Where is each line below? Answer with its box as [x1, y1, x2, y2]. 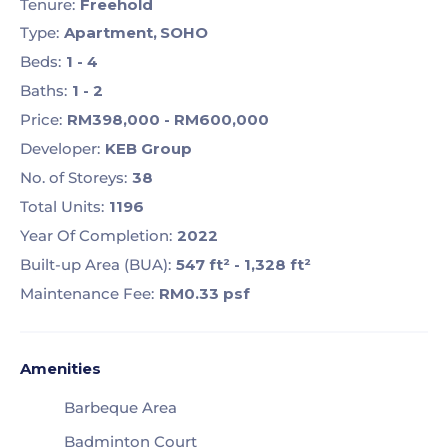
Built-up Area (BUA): [20, 254, 171, 274]
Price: [20, 110, 62, 130]
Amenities [20, 359, 101, 379]
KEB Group [105, 139, 192, 159]
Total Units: [20, 197, 104, 217]
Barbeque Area [64, 398, 177, 418]
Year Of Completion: [20, 226, 172, 246]
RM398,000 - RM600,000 [67, 110, 269, 130]
